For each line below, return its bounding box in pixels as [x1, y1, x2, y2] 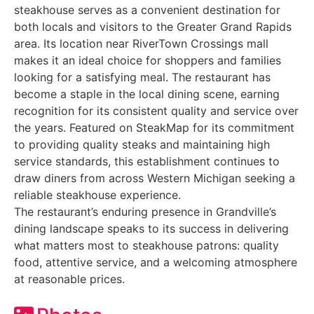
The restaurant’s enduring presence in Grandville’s [14, 204, 276, 219]
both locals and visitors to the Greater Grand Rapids [14, 19, 292, 34]
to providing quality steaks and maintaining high [14, 137, 270, 151]
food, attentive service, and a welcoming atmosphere [14, 254, 297, 269]
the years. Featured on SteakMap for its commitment [14, 120, 294, 135]
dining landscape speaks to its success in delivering [14, 221, 289, 235]
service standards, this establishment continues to [14, 153, 280, 168]
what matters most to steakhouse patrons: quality [14, 238, 279, 252]
